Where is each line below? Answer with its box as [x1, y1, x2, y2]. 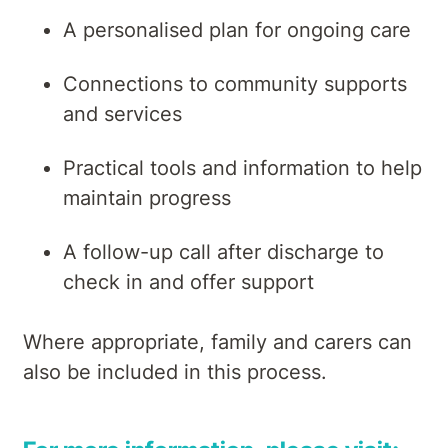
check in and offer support [63, 269, 314, 294]
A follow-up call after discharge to [63, 239, 384, 264]
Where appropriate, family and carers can [23, 329, 412, 354]
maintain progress [63, 185, 231, 210]
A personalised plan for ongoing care [63, 17, 411, 42]
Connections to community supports [63, 71, 407, 96]
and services [63, 101, 182, 126]
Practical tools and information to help [63, 155, 422, 180]
